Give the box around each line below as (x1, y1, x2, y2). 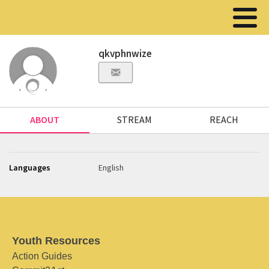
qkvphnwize (98, 47, 153, 60)
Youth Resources (12, 235, 100, 247)
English (98, 162, 124, 173)
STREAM (116, 113, 152, 125)
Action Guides (12, 251, 72, 261)
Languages (9, 162, 50, 173)
